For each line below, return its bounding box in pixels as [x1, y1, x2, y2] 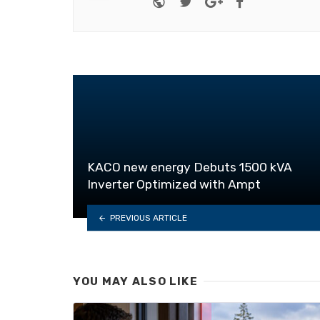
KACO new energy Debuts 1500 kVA [87, 160, 292, 175]
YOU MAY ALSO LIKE [73, 275, 198, 289]
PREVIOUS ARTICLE [109, 212, 187, 223]
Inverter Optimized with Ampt [87, 177, 261, 192]
